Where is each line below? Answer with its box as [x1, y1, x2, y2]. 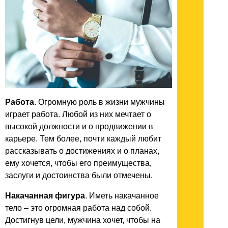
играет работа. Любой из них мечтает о [5, 110, 151, 119]
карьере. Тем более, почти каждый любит [5, 134, 161, 144]
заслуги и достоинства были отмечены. [5, 171, 153, 180]
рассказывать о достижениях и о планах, [5, 147, 159, 156]
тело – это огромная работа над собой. [5, 204, 152, 213]
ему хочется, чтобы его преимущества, [5, 159, 152, 168]
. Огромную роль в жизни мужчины [34, 98, 165, 107]
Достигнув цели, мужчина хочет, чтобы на [5, 216, 160, 225]
